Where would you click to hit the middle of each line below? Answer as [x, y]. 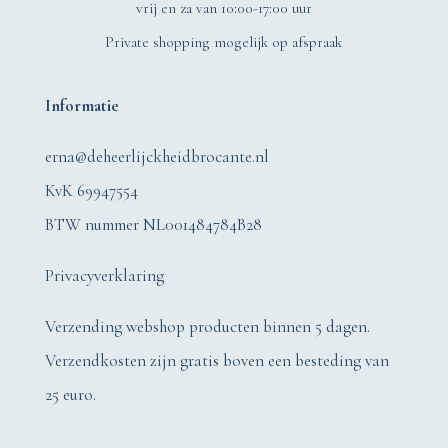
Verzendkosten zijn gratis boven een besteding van [216, 360]
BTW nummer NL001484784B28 [153, 224]
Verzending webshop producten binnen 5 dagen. [207, 326]
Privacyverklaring [104, 275]
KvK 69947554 [91, 190]
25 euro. [70, 394]
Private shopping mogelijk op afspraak [224, 41]
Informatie [81, 105]
